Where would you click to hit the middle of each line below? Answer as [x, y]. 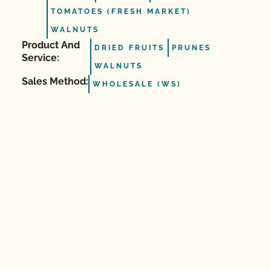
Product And [51, 45]
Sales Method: [55, 81]
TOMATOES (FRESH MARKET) [121, 11]
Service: [41, 58]
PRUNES [191, 48]
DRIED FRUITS [129, 48]
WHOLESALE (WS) [137, 84]
